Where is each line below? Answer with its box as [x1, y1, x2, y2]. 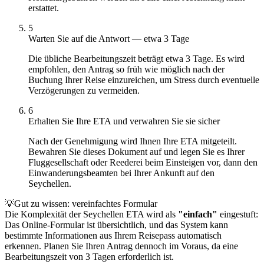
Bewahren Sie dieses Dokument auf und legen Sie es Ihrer [28, 146, 245, 157]
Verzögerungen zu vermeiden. [28, 85, 140, 95]
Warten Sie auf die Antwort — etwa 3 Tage [28, 33, 189, 44]
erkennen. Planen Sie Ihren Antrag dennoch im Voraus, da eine [5, 240, 238, 251]
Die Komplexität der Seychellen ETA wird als [5, 209, 178, 219]
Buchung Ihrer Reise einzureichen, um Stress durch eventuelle [28, 74, 259, 85]
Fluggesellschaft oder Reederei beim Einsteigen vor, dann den [28, 157, 258, 167]
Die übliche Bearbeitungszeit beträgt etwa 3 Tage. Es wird [28, 53, 245, 64]
